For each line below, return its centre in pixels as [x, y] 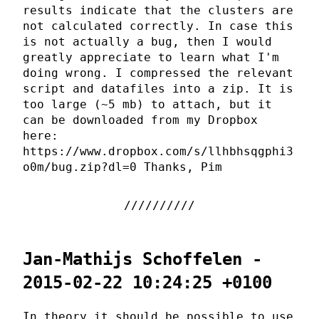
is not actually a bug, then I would [147, 42]
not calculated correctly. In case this [158, 26]
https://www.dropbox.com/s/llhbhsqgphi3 [158, 152]
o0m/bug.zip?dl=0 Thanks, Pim [122, 167]
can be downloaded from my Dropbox [140, 120]
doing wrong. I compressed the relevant [158, 73]
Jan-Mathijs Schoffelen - [142, 260]
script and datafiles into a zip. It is [158, 89]
